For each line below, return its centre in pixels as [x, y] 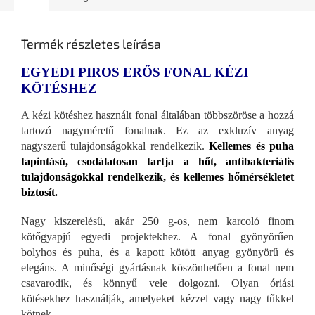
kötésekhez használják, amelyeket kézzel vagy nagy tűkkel [157, 298]
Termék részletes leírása [91, 44]
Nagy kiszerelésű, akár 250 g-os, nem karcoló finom [157, 221]
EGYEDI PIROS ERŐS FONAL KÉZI [135, 72]
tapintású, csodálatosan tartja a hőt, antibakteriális [157, 161]
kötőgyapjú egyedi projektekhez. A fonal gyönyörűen [157, 236]
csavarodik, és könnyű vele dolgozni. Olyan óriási [157, 283]
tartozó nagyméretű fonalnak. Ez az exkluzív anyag [157, 130]
